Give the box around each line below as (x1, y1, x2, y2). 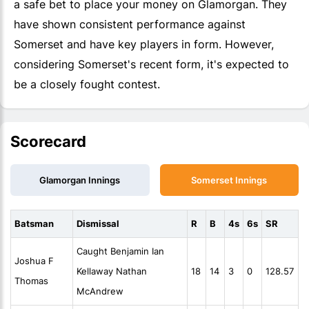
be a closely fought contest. (14, 77, 160, 92)
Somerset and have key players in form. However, (14, 37, 274, 52)
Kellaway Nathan (77, 266, 147, 277)
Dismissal (77, 218, 119, 230)
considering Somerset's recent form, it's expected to (14, 57, 289, 72)
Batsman (14, 218, 54, 230)
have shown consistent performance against (14, 17, 246, 32)
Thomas (14, 275, 48, 287)
